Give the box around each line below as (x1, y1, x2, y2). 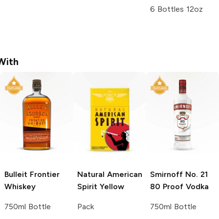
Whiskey (4, 182, 36, 192)
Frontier (27, 170, 60, 179)
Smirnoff (150, 170, 183, 179)
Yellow (97, 182, 124, 192)
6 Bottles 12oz (150, 4, 203, 14)
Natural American (77, 170, 142, 179)
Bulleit (4, 170, 27, 179)
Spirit (77, 182, 97, 192)
